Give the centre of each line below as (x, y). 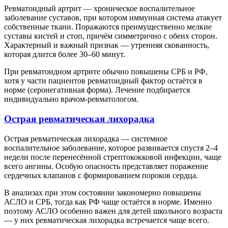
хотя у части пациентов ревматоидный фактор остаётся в (103, 81)
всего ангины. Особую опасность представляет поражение (106, 166)
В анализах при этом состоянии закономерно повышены (103, 192)
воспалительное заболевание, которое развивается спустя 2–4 (111, 148)
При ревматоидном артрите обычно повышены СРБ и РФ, (106, 72)
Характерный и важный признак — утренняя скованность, (107, 45)
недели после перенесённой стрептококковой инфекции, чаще (113, 157)
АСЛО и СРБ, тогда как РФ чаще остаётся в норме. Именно (108, 202)
